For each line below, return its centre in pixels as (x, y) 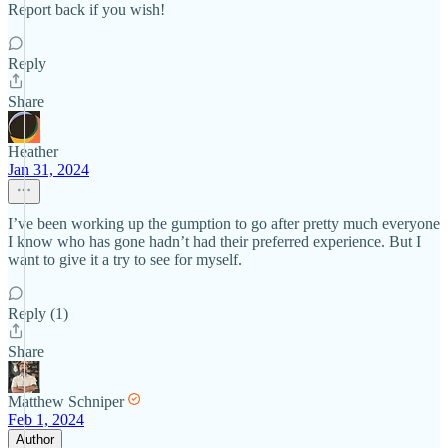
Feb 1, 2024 (46, 419)
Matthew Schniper (66, 401)
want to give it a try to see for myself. (125, 259)
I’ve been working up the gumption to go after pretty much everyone (224, 223)
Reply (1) (38, 313)
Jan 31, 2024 (48, 169)
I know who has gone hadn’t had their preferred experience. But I (214, 241)
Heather (33, 151)
